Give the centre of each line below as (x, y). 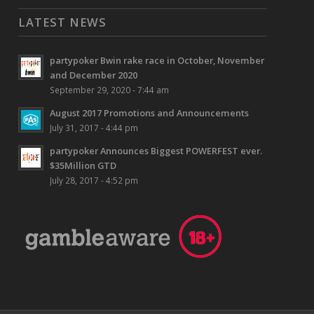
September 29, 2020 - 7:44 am (110, 90)
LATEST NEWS (63, 22)
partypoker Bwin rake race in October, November (157, 61)
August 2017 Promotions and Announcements (150, 113)
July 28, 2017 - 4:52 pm (94, 180)
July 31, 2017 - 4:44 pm (94, 128)
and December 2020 (94, 75)
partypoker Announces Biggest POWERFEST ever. (156, 151)
